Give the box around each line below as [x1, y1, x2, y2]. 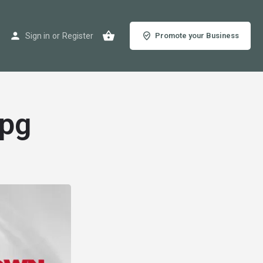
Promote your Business [154, 31, 239, 40]
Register [62, 31, 93, 41]
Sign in [25, 31, 50, 41]
